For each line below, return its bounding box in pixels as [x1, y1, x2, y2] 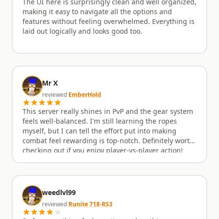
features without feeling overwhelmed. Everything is [22, 17, 195, 26]
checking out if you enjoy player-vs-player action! [22, 146, 183, 155]
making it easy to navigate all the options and [22, 7, 172, 16]
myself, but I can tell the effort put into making [22, 127, 176, 135]
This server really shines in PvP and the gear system [22, 107, 193, 116]
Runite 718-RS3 [68, 200, 112, 208]
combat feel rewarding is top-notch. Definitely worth [22, 136, 194, 145]
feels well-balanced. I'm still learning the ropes [22, 117, 177, 126]
